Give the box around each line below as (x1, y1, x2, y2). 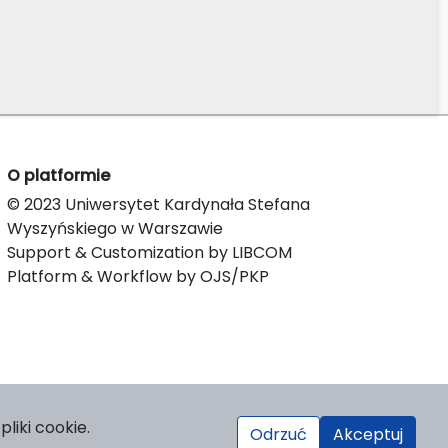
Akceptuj (333, 423, 403, 446)
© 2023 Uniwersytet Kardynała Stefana (7, 192, 310, 216)
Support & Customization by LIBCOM (7, 240, 292, 264)
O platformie (7, 163, 110, 187)
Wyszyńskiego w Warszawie (7, 216, 223, 240)
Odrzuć (250, 423, 307, 446)
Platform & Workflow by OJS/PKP (7, 264, 269, 288)
